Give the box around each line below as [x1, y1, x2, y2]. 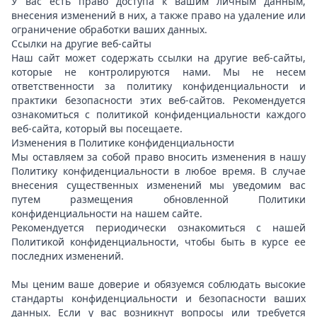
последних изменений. [11, 249, 127, 263]
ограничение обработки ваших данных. [11, 23, 213, 36]
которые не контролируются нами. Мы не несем [11, 65, 306, 79]
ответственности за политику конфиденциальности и [11, 79, 306, 93]
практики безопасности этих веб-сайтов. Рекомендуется [11, 93, 306, 107]
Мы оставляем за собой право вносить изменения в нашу [11, 150, 306, 163]
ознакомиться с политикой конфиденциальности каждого [11, 108, 306, 121]
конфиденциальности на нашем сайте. [11, 207, 208, 220]
